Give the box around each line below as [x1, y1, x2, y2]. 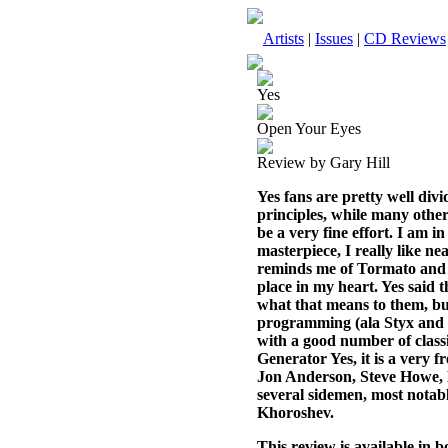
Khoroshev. [257, 404, 334, 421]
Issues [315, 30, 353, 47]
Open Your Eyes [257, 120, 361, 137]
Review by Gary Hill [257, 154, 390, 171]
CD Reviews [364, 30, 446, 47]
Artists [263, 30, 304, 47]
